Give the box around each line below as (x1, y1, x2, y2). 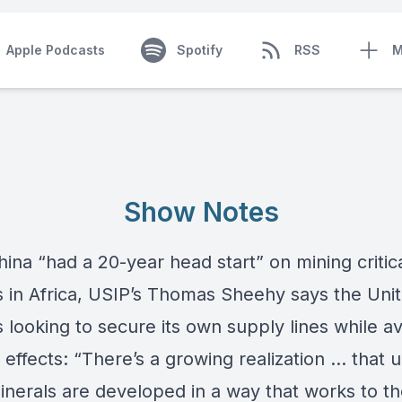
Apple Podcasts (5, 42, 105, 57)
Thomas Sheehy (147, 284, 285, 305)
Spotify (176, 42, 223, 57)
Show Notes (123, 196, 279, 228)
